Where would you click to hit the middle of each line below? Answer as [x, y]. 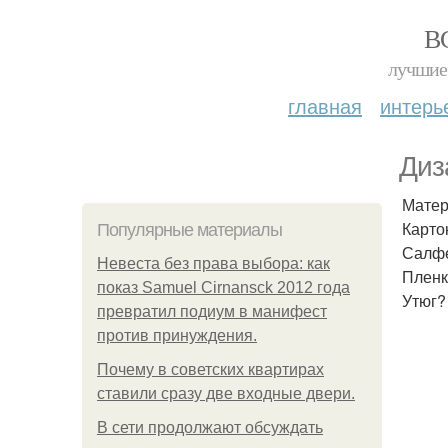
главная [325, 105]
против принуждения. [177, 335]
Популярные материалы [189, 230]
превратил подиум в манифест [212, 311]
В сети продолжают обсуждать [210, 427]
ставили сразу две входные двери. [226, 393]
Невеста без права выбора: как [213, 263]
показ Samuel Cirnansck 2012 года [223, 287]
